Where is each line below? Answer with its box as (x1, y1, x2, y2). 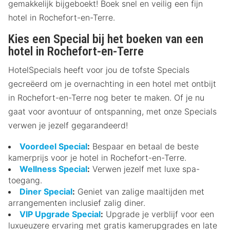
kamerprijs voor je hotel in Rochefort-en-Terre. (8, 152, 186, 163)
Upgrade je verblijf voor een (103, 208, 214, 219)
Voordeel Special (20, 141, 87, 151)
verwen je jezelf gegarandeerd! (8, 120, 128, 130)
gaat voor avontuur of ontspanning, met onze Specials (8, 106, 217, 117)
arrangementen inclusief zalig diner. (8, 197, 145, 208)
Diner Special (20, 186, 72, 197)
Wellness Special (20, 163, 87, 174)
